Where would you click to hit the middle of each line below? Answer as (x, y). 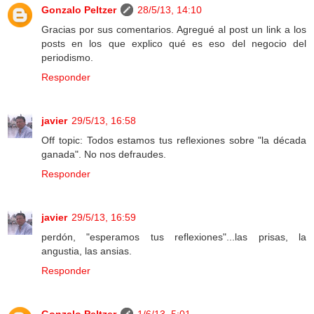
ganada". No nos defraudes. (104, 155)
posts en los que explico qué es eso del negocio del (174, 44)
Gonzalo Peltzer (79, 10)
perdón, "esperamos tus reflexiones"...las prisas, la (174, 237)
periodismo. (67, 58)
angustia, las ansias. (87, 251)
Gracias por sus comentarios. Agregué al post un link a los (174, 30)
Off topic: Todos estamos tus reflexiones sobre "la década (174, 141)
